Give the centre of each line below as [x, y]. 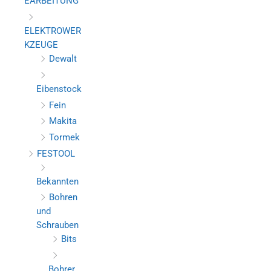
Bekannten [57, 181]
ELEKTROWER [53, 31]
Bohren [63, 198]
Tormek [64, 137]
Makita [63, 121]
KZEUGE [41, 45]
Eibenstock [59, 89]
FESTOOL [56, 153]
